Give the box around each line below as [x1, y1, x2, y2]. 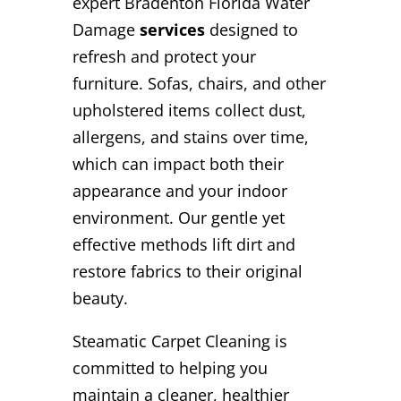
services [134, 18, 205, 40]
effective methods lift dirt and [72, 233, 295, 255]
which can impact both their [72, 152, 284, 175]
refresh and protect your [72, 45, 256, 67]
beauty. [72, 286, 128, 309]
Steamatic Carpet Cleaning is [72, 329, 287, 352]
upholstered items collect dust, [72, 98, 306, 121]
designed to [204, 18, 298, 40]
